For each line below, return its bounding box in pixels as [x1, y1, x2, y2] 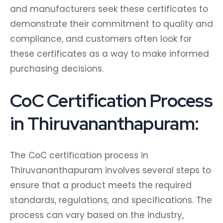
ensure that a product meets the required [10, 177, 192, 190]
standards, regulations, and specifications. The [10, 192, 212, 205]
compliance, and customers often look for [10, 31, 192, 43]
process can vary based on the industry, [10, 207, 184, 220]
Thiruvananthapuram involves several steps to [10, 162, 211, 175]
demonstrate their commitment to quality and [10, 16, 213, 28]
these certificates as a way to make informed [10, 46, 209, 58]
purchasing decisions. [10, 61, 104, 73]
